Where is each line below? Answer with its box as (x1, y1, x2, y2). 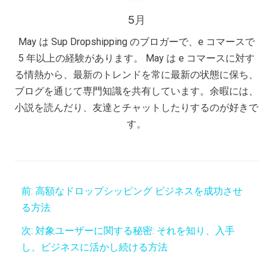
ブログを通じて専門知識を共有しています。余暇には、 (15, 85, 258, 97)
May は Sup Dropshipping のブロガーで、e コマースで (18, 35, 255, 48)
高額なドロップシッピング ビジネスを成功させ (35, 185, 243, 197)
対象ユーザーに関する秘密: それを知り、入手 (35, 224, 235, 236)
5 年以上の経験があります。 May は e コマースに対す (18, 52, 255, 64)
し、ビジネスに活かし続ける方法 (21, 241, 168, 253)
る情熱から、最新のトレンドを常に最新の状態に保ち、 (15, 68, 258, 80)
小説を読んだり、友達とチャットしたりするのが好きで (15, 101, 258, 113)
